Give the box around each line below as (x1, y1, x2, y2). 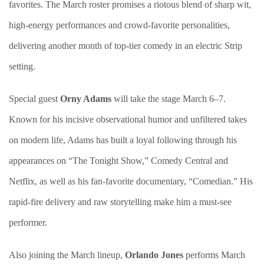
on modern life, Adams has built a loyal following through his (9, 135, 237, 145)
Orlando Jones (125, 250, 183, 260)
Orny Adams (60, 94, 111, 104)
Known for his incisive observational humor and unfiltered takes (9, 114, 247, 124)
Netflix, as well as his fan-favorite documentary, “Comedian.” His (9, 176, 253, 186)
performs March (183, 250, 245, 260)
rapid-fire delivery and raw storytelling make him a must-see (9, 197, 232, 207)
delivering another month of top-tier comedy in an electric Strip (9, 41, 242, 51)
